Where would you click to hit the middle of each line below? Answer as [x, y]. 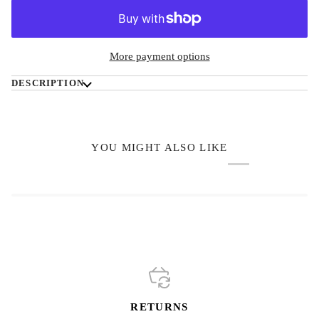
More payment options [159, 56]
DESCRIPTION [48, 83]
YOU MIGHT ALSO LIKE [159, 147]
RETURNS [159, 307]
